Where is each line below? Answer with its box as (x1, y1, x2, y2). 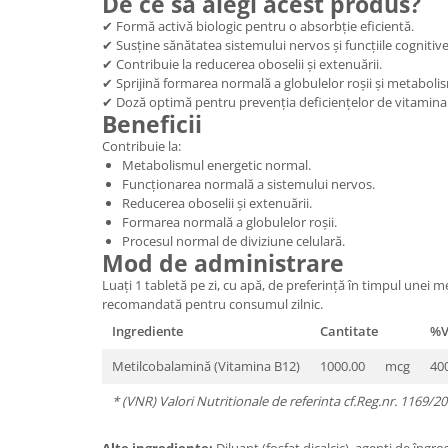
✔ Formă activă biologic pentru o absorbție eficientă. (102, 17, 414, 35)
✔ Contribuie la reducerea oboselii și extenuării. (102, 55, 382, 73)
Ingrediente (112, 322, 183, 340)
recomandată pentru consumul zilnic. (102, 295, 323, 313)
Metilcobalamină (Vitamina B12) (112, 357, 300, 375)
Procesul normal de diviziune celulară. (122, 232, 345, 250)
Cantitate (320, 322, 378, 340)
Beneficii (102, 108, 202, 140)
